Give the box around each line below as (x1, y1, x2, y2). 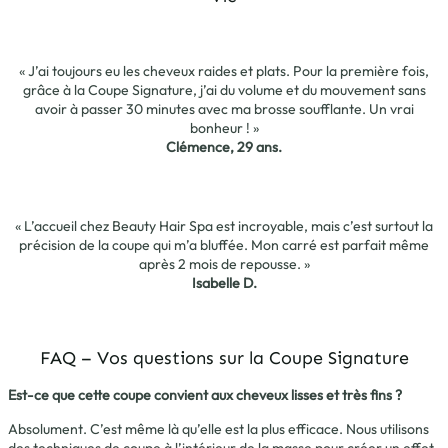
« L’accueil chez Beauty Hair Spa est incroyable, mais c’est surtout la (15, 217, 433, 236)
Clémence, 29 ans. (166, 138, 282, 157)
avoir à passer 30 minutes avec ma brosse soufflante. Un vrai (34, 100, 414, 119)
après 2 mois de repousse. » (138, 255, 310, 274)
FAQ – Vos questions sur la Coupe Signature (39, 347, 409, 370)
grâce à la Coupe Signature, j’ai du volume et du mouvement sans (22, 81, 426, 100)
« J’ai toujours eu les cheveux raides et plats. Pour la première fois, (19, 62, 429, 81)
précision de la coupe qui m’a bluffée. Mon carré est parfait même (19, 236, 429, 255)
